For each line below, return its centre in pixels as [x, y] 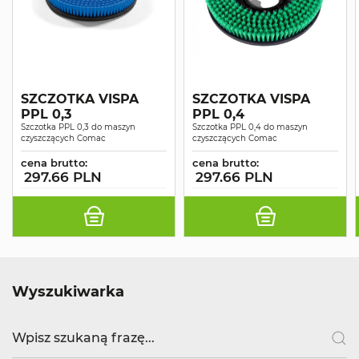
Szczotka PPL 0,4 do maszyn [250, 127]
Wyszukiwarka [68, 291]
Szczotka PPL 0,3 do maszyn [78, 127]
